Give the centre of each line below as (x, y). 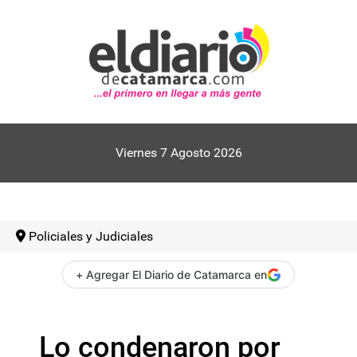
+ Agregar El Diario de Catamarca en (171, 275)
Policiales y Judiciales (91, 236)
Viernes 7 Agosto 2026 (178, 153)
